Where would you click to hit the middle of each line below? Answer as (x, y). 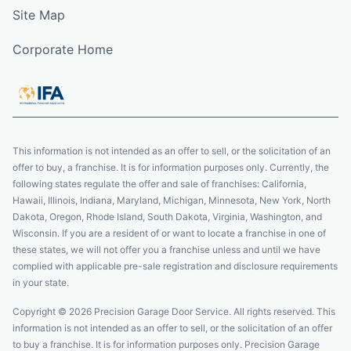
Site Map (39, 14)
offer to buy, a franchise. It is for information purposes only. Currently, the (171, 167)
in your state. (41, 282)
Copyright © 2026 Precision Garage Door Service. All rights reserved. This (174, 311)
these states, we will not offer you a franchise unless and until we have (166, 249)
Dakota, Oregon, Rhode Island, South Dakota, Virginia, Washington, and (167, 216)
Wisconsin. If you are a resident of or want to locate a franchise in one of (169, 233)
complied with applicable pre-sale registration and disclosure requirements (175, 266)
